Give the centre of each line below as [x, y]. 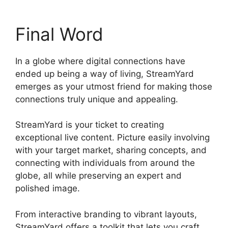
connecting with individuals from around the [105, 163]
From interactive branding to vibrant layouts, [106, 214]
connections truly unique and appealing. [97, 99]
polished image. [49, 189]
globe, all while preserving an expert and [98, 176]
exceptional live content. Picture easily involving [112, 138]
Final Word [59, 34]
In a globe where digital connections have [100, 61]
